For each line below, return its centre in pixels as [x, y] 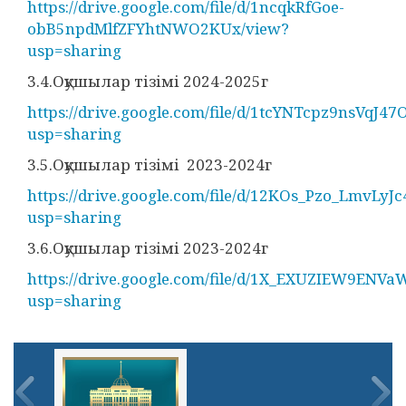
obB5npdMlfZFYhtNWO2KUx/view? [158, 29]
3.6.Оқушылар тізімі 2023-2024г [148, 248]
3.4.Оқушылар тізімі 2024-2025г [148, 81]
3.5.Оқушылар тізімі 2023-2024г [150, 164]
